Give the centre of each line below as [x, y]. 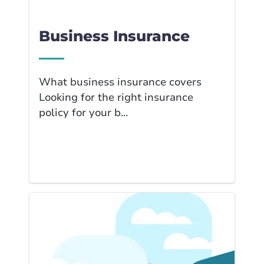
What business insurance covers [120, 82]
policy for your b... [83, 113]
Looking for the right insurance [116, 97]
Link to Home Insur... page [110, 202]
